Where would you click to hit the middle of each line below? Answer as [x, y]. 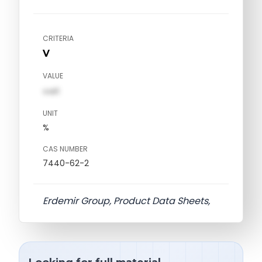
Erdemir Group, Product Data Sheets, [126, 201]
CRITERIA [58, 39]
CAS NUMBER [65, 149]
